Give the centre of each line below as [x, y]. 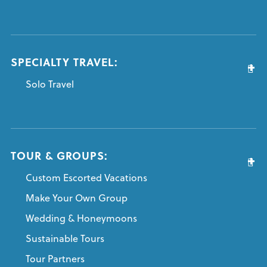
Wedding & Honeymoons [81, 218]
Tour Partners [55, 258]
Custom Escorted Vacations [86, 177]
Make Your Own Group [76, 198]
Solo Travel [49, 84]
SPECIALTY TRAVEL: [64, 62]
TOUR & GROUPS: [59, 155]
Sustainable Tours [65, 238]
